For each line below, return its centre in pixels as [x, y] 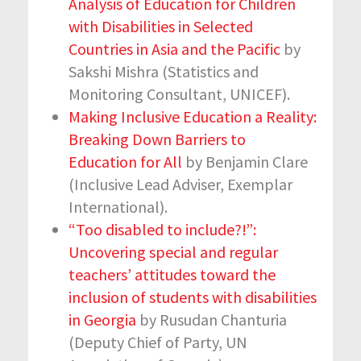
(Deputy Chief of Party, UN [158, 342]
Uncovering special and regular [173, 251]
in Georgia [102, 319]
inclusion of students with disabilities [193, 297]
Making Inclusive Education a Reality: [193, 116]
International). [120, 206]
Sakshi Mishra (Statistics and [164, 71]
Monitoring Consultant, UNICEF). [181, 93]
